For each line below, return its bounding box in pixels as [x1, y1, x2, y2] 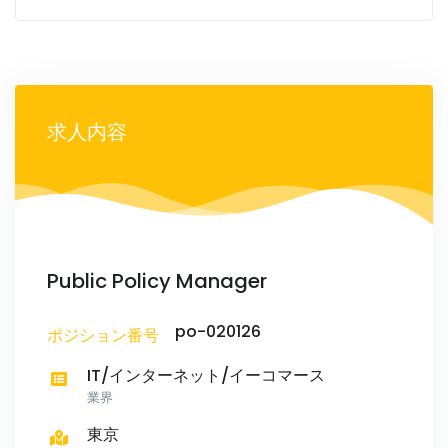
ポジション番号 [47, 324, 159, 348]
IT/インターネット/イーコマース [87, 364, 325, 388]
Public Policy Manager [47, 267, 267, 296]
